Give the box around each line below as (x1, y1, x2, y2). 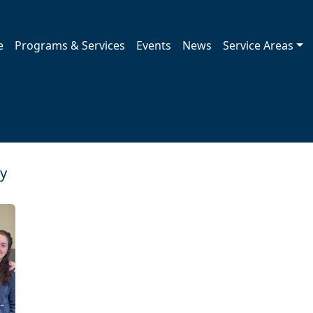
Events (136, 38, 172, 54)
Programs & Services (15, 38, 126, 54)
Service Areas (223, 38, 294, 54)
